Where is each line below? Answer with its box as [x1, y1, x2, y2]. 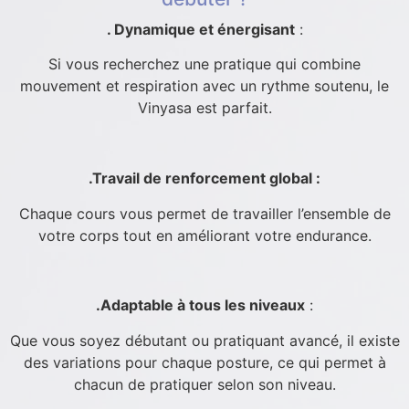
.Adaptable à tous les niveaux [96, 296, 305, 315]
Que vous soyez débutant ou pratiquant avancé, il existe [9, 330, 400, 350]
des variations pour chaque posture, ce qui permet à [23, 352, 386, 372]
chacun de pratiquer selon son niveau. [73, 374, 336, 393]
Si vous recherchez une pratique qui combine [48, 55, 361, 74]
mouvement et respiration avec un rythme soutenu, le [20, 77, 389, 96]
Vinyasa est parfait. [137, 99, 272, 118]
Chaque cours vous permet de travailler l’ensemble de [18, 204, 391, 223]
